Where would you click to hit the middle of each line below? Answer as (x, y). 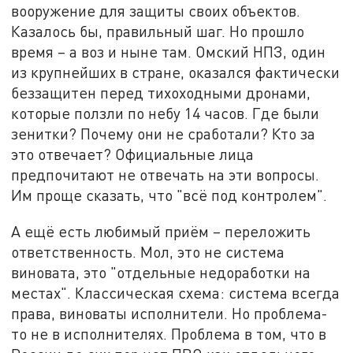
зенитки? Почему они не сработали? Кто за (163, 134)
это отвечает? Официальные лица (133, 154)
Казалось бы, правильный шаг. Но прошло (158, 32)
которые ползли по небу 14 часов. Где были (165, 113)
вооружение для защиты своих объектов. (156, 11)
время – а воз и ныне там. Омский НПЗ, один (169, 52)
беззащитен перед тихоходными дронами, (161, 93)
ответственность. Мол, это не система (148, 251)
